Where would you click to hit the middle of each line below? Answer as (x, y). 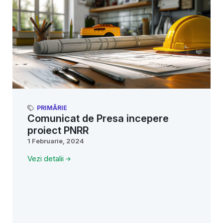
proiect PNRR (58, 131)
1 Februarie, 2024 (56, 141)
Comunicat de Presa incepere (98, 119)
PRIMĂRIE (52, 108)
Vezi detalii (46, 159)
